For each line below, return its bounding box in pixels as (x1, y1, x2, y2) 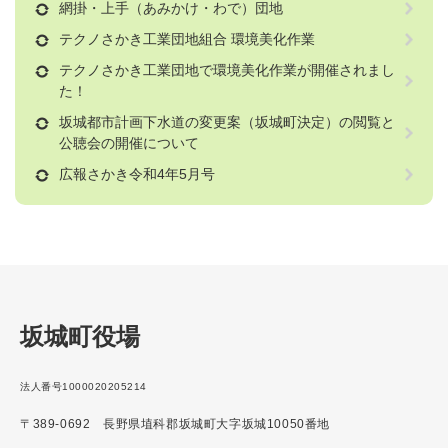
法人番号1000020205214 (20, 381, 147, 393)
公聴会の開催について (59, 135, 199, 152)
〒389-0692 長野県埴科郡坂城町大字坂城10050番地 (20, 417, 330, 432)
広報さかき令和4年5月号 (59, 166, 215, 183)
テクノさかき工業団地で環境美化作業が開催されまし (59, 62, 395, 79)
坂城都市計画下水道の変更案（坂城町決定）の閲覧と (59, 114, 395, 131)
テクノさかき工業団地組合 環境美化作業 (59, 31, 315, 48)
